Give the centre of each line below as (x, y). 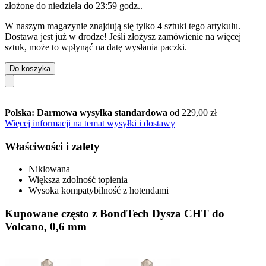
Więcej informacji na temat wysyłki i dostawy (90, 123)
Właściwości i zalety (52, 146)
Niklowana (49, 169)
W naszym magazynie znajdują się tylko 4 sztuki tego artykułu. (123, 26)
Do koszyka (30, 68)
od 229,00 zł (193, 112)
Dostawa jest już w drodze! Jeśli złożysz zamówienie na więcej (123, 36)
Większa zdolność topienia (78, 180)
